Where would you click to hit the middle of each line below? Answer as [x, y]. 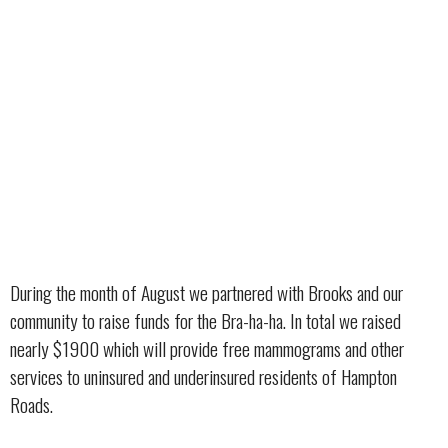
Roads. [31, 405]
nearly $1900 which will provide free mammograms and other [207, 349]
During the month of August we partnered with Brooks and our [206, 293]
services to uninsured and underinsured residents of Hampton [203, 377]
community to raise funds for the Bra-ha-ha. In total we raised [205, 321]
